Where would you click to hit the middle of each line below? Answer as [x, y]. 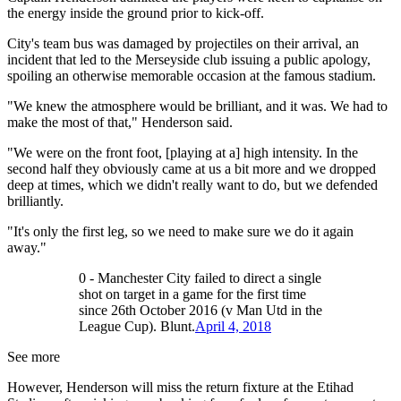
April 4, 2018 [233, 327]
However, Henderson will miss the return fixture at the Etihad [180, 388]
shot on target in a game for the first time [192, 294]
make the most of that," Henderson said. [120, 123]
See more [34, 357]
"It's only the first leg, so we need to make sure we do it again [180, 232]
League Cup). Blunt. [137, 327]
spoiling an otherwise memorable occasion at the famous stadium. [192, 76]
